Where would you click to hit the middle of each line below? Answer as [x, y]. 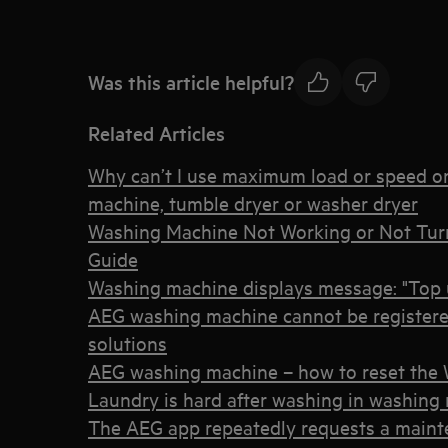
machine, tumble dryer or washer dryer [253, 202]
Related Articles [156, 133]
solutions [127, 342]
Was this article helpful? [191, 81]
